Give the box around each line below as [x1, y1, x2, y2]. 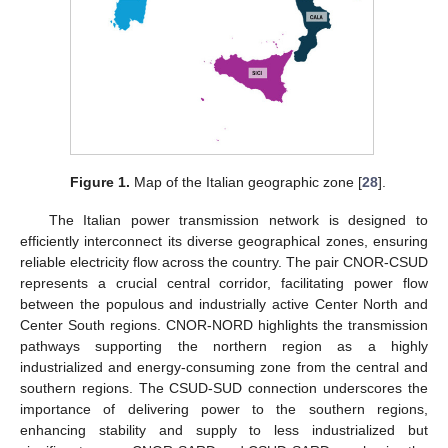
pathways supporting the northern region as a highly [20, 338, 428, 355]
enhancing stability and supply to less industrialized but [20, 422, 428, 439]
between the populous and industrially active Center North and [20, 296, 428, 313]
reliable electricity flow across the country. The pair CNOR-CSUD [20, 254, 428, 271]
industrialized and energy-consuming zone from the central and [20, 359, 428, 376]
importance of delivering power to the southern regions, [20, 401, 428, 418]
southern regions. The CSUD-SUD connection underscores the [20, 380, 428, 397]
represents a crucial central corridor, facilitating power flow [20, 275, 428, 292]
